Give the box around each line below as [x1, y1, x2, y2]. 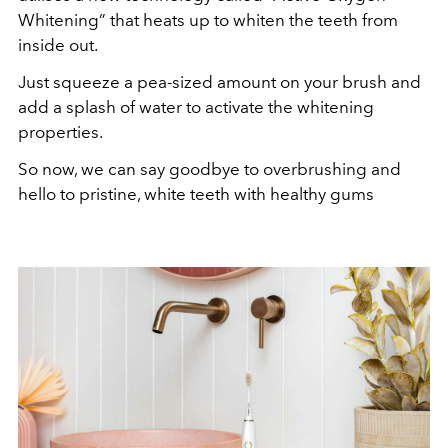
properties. [18, 122, 106, 143]
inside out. [18, 35, 101, 56]
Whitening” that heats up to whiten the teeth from [18, 10, 398, 31]
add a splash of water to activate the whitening [18, 97, 374, 118]
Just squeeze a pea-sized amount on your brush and [18, 72, 421, 93]
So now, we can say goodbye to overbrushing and [18, 159, 401, 180]
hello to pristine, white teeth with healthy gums [18, 184, 374, 205]
